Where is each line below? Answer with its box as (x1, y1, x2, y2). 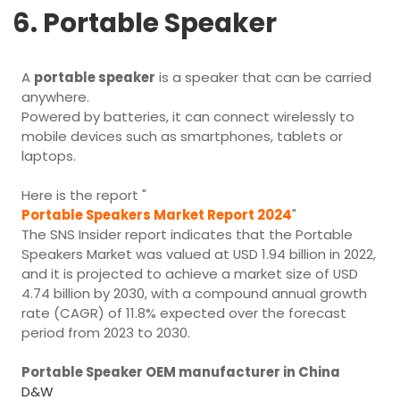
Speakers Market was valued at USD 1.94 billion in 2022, (21, 245, 377, 263)
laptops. (21, 146, 77, 165)
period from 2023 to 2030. (21, 323, 191, 342)
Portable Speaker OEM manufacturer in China (21, 362, 341, 381)
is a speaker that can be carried (155, 68, 372, 87)
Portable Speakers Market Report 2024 (21, 205, 293, 224)
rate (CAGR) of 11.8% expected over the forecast (21, 304, 347, 322)
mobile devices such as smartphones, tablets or (21, 127, 344, 146)
